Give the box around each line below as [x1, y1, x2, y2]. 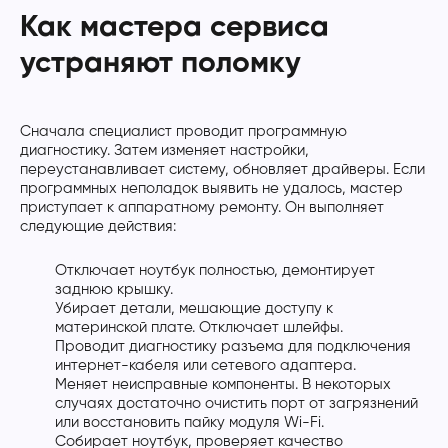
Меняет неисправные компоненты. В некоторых [55, 376, 391, 392]
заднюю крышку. [55, 281, 173, 297]
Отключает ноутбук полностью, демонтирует [55, 262, 375, 278]
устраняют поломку [20, 48, 301, 79]
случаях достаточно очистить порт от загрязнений [55, 395, 418, 411]
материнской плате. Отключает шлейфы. [55, 319, 343, 335]
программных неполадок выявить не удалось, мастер [20, 180, 403, 196]
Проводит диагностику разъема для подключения [55, 338, 411, 354]
